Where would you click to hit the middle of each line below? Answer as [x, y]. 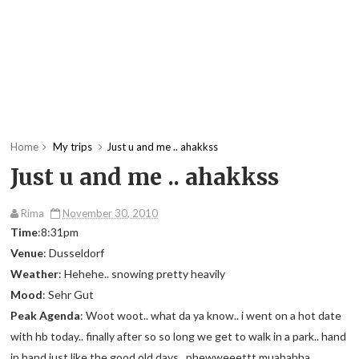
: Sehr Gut [69, 295]
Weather [35, 274]
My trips [73, 147]
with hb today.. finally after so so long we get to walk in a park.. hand [179, 337]
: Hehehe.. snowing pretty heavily [142, 274]
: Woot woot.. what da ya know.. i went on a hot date [211, 316]
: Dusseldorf [74, 253]
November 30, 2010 [111, 214]
